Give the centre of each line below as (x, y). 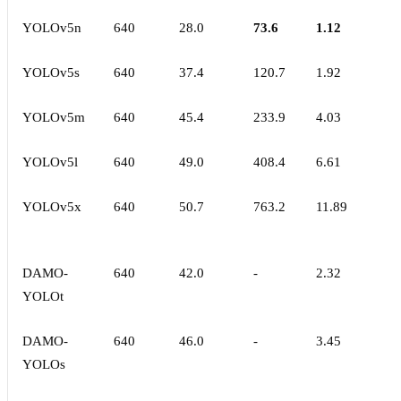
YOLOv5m (54, 118)
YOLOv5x (52, 207)
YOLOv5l (50, 162)
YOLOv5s (51, 73)
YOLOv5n (52, 28)
